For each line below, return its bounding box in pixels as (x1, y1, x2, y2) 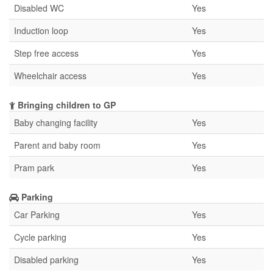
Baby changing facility (14, 116, 97, 129)
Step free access (14, 47, 79, 59)
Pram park (14, 161, 54, 174)
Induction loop (14, 24, 68, 37)
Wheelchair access (14, 69, 87, 82)
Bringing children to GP (15, 99, 116, 111)
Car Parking (14, 208, 60, 221)
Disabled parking (14, 253, 79, 266)
